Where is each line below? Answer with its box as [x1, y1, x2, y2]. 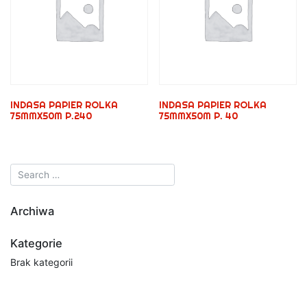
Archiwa [10, 204, 54, 218]
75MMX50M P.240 [10, 109, 92, 122]
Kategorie [10, 236, 62, 250]
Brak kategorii [10, 256, 73, 268]
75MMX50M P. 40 [159, 109, 238, 122]
